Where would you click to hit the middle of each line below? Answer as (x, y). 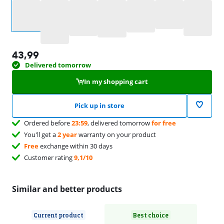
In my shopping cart (116, 81)
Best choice (151, 215)
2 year (67, 134)
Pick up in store (99, 105)
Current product (58, 215)
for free (164, 123)
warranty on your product (116, 134)
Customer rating (49, 157)
